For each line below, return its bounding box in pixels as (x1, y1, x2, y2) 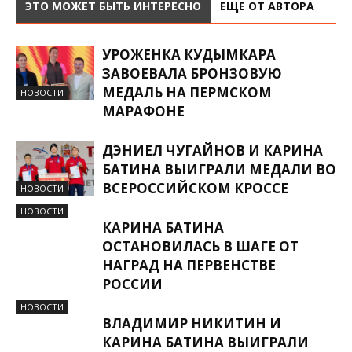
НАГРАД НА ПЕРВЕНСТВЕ (102, 256, 276, 274)
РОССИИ (102, 275, 163, 293)
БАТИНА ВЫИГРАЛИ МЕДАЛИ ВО (102, 160, 336, 178)
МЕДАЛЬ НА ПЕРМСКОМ (102, 83, 272, 101)
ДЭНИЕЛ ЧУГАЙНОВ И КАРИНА (102, 141, 323, 159)
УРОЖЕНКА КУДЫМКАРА (102, 46, 276, 64)
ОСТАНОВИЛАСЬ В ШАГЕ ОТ (102, 237, 299, 255)
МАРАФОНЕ (102, 102, 185, 120)
